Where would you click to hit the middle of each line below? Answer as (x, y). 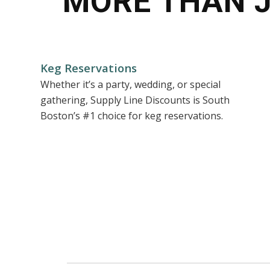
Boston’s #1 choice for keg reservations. (132, 116)
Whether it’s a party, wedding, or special (130, 85)
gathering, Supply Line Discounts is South (135, 100)
